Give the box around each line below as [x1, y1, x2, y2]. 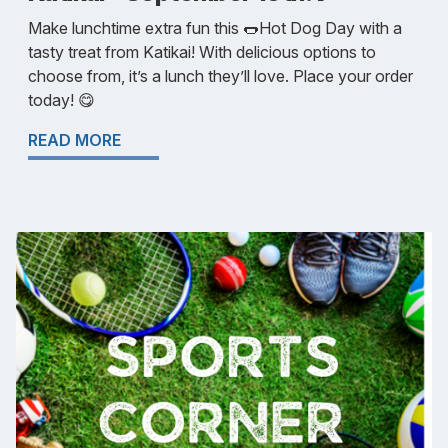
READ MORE [28, 129, 121, 150]
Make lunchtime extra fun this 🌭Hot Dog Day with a [28, 17, 402, 38]
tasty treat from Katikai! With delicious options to [28, 41, 376, 62]
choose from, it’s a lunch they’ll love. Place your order [28, 65, 413, 86]
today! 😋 [28, 89, 95, 110]
